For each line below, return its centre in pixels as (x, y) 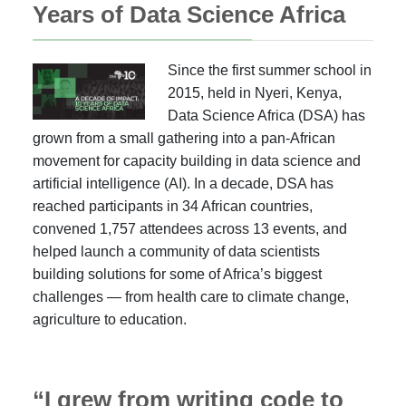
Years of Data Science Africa (189, 14)
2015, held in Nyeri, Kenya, (255, 93)
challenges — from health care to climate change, (191, 297)
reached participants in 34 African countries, (173, 206)
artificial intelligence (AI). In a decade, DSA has (183, 184)
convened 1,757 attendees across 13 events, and (190, 229)
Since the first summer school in (270, 70)
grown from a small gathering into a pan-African (184, 138)
